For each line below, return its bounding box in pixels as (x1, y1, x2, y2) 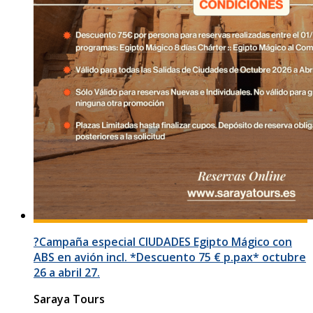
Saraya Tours (34, 291, 105, 307)
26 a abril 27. (34, 264, 100, 280)
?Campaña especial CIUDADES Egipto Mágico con (34, 233, 292, 249)
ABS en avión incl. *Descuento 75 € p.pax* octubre (34, 249, 306, 265)
